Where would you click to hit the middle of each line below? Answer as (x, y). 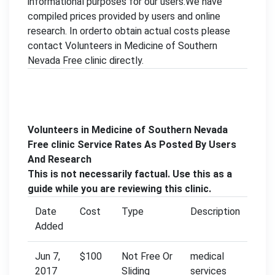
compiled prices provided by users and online (124, 16)
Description (215, 211)
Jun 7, (48, 256)
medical (207, 256)
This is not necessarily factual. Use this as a (130, 174)
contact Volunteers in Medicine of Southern (122, 46)
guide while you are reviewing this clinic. (119, 189)
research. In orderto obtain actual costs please (129, 31)
